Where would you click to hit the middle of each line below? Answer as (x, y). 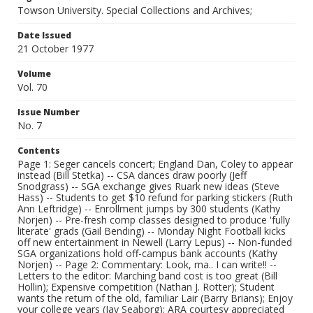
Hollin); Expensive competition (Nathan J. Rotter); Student (146, 287)
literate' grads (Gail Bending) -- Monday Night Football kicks (152, 231)
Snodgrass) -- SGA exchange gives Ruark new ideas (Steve (148, 186)
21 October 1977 (56, 49)
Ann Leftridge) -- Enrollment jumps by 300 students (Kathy (149, 209)
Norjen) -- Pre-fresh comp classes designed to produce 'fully (154, 220)
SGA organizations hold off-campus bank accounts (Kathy (147, 253)
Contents (39, 151)
